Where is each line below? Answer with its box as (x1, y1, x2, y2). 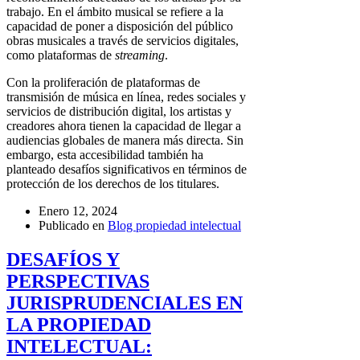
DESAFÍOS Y (6, 249, 120, 271)
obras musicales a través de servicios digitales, (6, 34, 239, 48)
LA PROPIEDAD (6, 314, 151, 336)
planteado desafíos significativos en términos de (6, 162, 247, 177)
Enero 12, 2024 (39, 204, 117, 219)
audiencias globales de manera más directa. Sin (6, 133, 243, 148)
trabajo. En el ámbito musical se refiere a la (6, 5, 223, 19)
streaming (115, 48, 165, 63)
